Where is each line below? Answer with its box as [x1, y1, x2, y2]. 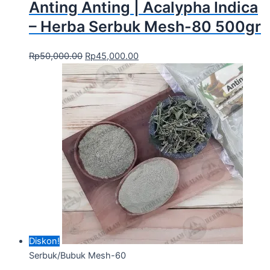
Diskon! [29, 236, 60, 247]
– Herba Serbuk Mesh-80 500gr [29, 17, 261, 36]
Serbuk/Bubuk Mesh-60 [29, 250, 126, 262]
